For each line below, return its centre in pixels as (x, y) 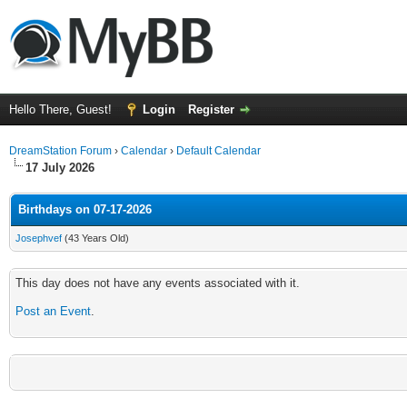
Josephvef (39, 238)
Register (211, 109)
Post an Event (53, 311)
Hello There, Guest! (62, 109)
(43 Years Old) (95, 238)
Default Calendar (218, 151)
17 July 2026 (60, 168)
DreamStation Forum (60, 151)
